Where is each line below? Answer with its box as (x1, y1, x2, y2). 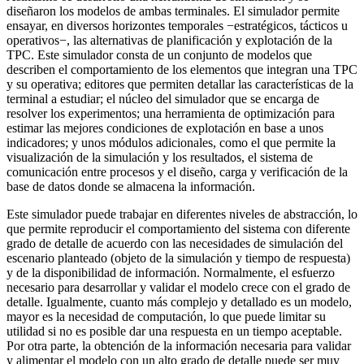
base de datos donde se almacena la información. (6, 179, 255, 193)
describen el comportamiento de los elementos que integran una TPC (6, 62, 357, 76)
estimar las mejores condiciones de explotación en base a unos (6, 120, 323, 135)
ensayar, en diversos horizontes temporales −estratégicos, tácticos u (6, 18, 348, 32)
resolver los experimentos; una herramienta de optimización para (6, 106, 335, 120)
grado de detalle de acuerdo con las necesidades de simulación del (6, 236, 343, 250)
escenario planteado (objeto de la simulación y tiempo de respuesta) (6, 250, 350, 265)
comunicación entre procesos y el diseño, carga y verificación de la (6, 164, 348, 179)
